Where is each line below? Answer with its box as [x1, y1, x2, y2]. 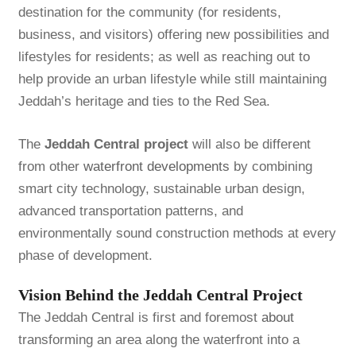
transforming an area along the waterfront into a [17, 331, 300, 347]
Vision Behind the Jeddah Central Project [17, 285, 303, 304]
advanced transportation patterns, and [17, 203, 243, 219]
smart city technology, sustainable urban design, [17, 180, 305, 196]
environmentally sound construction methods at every [17, 225, 336, 241]
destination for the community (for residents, [17, 4, 281, 20]
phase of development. [17, 247, 153, 263]
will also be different [188, 136, 311, 152]
